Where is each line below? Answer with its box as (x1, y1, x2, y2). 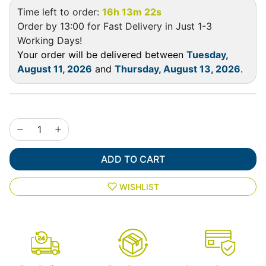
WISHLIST (119, 181, 159, 192)
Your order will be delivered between (17, 48, 186, 61)
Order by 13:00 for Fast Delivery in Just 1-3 (17, 20, 212, 32)
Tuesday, (186, 48, 228, 61)
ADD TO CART (101, 153, 165, 165)
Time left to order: (17, 5, 102, 18)
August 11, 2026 (17, 62, 92, 75)
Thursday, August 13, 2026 (115, 62, 240, 75)
